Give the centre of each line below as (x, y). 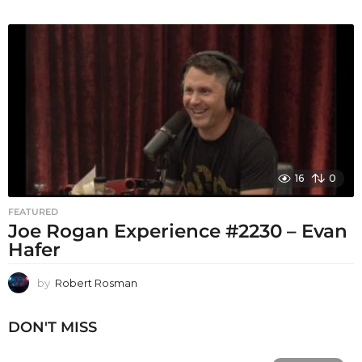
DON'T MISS (53, 327)
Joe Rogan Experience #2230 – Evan (178, 232)
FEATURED (33, 212)
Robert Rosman (96, 283)
